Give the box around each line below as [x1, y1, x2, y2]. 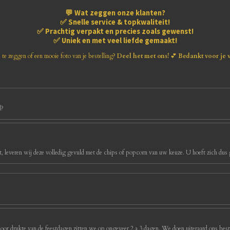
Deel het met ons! [117, 52, 169, 61]
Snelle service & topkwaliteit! [68, 17, 170, 27]
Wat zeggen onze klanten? [74, 8, 165, 18]
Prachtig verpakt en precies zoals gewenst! [45, 27, 194, 36]
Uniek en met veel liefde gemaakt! [61, 36, 177, 46]
